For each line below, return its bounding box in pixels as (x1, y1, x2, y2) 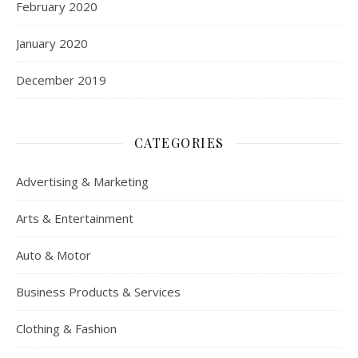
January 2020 (16, 35, 88, 51)
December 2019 (16, 72, 106, 88)
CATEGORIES (133, 134, 225, 151)
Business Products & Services (16, 284, 181, 300)
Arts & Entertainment (16, 210, 133, 226)
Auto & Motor (16, 247, 91, 263)
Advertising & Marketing (16, 173, 149, 189)
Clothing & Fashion (16, 320, 117, 336)
